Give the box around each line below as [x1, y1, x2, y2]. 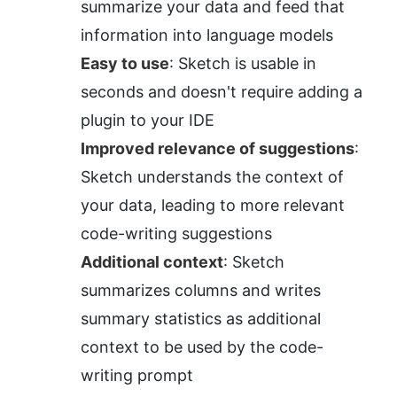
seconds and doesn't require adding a [81, 82, 362, 102]
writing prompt [81, 366, 193, 385]
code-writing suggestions [81, 224, 272, 244]
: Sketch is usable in [169, 54, 316, 74]
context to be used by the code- [81, 338, 323, 357]
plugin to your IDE [81, 111, 214, 130]
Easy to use [81, 54, 169, 74]
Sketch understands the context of [81, 167, 344, 187]
